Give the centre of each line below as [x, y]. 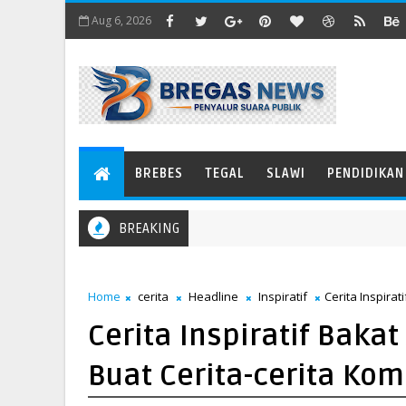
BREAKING [149, 228]
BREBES [159, 174]
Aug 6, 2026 [121, 20]
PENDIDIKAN [366, 174]
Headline [213, 296]
